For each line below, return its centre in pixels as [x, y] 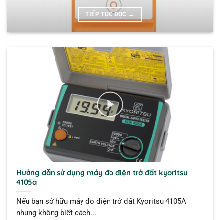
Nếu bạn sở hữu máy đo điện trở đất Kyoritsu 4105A [101, 201]
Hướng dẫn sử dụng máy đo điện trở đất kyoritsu [102, 173]
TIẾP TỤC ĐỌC [107, 14]
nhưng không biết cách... [56, 212]
